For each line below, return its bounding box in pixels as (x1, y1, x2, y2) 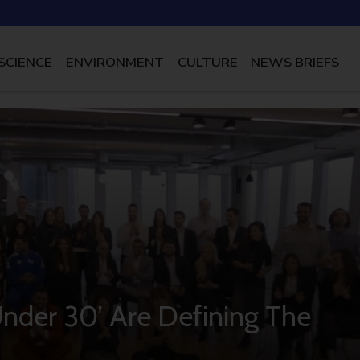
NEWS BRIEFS (251, 53, 340, 72)
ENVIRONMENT (65, 53, 164, 72)
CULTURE (177, 53, 238, 72)
